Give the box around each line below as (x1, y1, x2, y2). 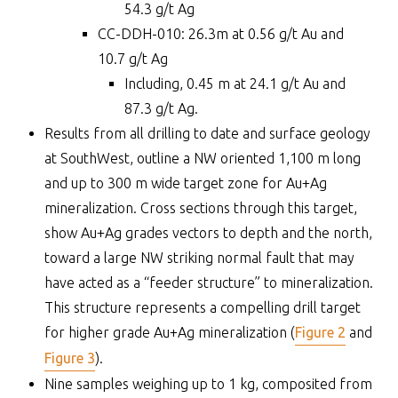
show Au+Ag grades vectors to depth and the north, (44, 225, 372, 241)
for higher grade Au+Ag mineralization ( (44, 324, 295, 340)
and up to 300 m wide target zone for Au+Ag (44, 175, 327, 191)
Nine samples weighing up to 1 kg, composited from (44, 376, 372, 392)
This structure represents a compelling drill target (44, 299, 361, 315)
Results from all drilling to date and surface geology (44, 125, 370, 141)
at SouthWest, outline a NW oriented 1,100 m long (44, 150, 361, 166)
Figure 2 (295, 324, 346, 340)
